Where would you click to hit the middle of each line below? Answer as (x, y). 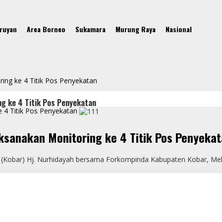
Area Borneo (46, 29)
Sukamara (90, 29)
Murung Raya (136, 29)
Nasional (179, 29)
